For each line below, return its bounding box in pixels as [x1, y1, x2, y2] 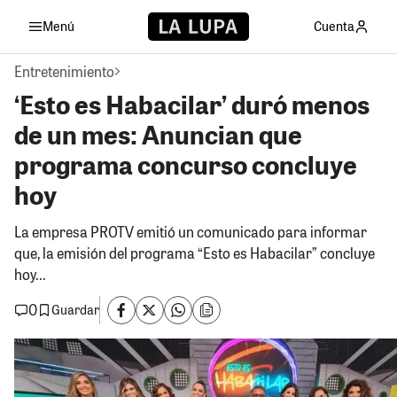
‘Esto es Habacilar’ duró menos [14, 86, 370, 121]
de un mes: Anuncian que [14, 116, 302, 152]
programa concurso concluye [14, 146, 357, 182]
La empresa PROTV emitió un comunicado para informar [14, 222, 367, 241]
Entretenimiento [14, 61, 114, 81]
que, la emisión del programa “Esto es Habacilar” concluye [14, 243, 375, 262]
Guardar [51, 301, 99, 319]
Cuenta [314, 17, 354, 35]
